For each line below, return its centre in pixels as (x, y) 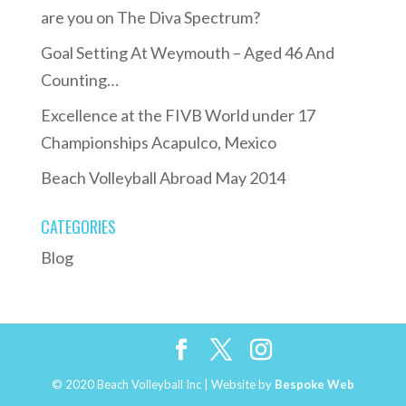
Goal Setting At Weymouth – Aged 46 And (187, 52)
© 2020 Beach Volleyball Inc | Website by (163, 384)
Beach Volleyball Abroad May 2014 (163, 177)
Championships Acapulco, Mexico (158, 142)
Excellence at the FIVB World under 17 (178, 115)
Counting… (79, 79)
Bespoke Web (314, 384)
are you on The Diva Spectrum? (150, 17)
